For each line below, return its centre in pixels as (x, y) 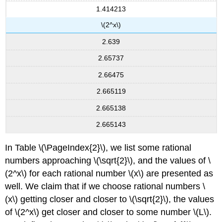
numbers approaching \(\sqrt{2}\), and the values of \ (108, 160)
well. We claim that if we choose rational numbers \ (105, 186)
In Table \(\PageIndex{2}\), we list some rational (98, 147)
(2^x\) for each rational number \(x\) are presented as (109, 173)
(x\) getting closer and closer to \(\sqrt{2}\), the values (110, 199)
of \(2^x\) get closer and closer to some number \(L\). (109, 212)
